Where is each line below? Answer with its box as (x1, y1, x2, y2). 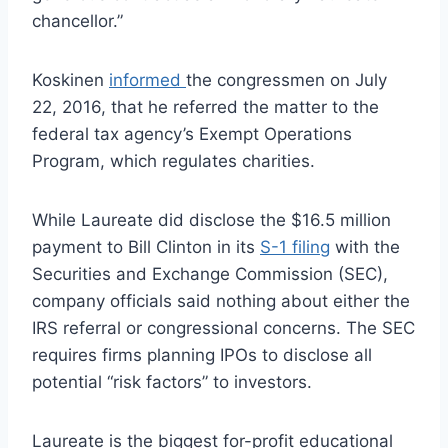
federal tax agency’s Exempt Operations (32, 123, 352, 144)
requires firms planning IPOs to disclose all (32, 344, 372, 365)
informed (109, 69, 186, 90)
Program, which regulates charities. (32, 150, 315, 171)
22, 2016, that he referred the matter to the (32, 96, 379, 117)
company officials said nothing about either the (32, 290, 410, 311)
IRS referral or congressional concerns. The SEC (32, 317, 415, 338)
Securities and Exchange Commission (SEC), (32, 263, 388, 284)
